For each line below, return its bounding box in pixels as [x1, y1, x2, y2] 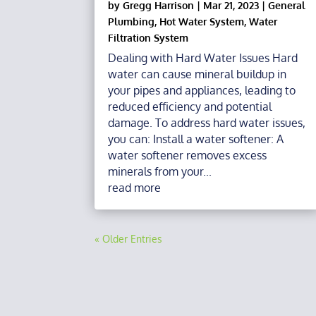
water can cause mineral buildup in [108, 67, 287, 82]
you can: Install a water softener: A [108, 132, 284, 147]
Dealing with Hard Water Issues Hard [108, 51, 298, 66]
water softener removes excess [108, 148, 267, 163]
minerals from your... [108, 164, 212, 179]
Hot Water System [159, 16, 245, 28]
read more [108, 181, 162, 195]
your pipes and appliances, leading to [108, 83, 296, 98]
